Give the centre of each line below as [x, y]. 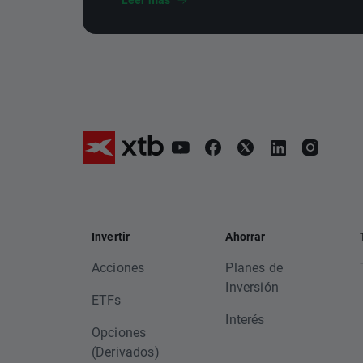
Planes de [254, 267]
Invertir [111, 236]
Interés [245, 319]
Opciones [119, 332]
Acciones [118, 267]
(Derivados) [126, 351]
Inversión [252, 286]
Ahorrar [246, 236]
